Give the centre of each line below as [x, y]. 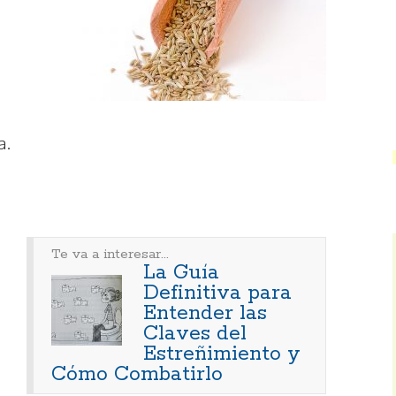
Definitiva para [217, 293]
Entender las [205, 314]
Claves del [195, 334]
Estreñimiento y [222, 354]
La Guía [181, 273]
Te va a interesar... [110, 255]
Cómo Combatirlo [137, 375]
